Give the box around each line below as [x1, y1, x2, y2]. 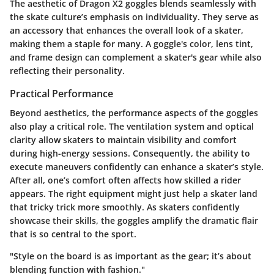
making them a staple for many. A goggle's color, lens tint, [10, 37, 253, 50]
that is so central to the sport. [10, 228, 136, 240]
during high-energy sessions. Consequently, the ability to [10, 147, 250, 160]
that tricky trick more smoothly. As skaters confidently [10, 201, 240, 213]
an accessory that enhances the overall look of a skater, [10, 24, 243, 36]
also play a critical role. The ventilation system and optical [10, 120, 254, 133]
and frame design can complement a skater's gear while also [10, 51, 262, 63]
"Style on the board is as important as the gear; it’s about [10, 250, 251, 262]
